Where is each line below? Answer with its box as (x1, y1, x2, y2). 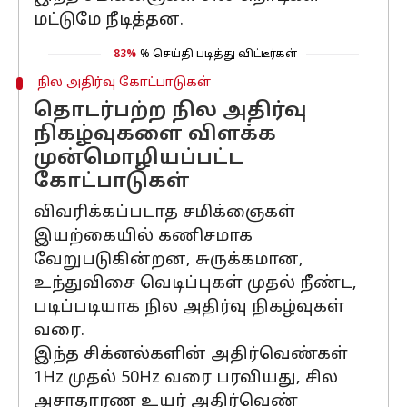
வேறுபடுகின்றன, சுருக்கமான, (34, 250, 303, 271)
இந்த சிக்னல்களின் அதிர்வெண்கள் (34, 344, 348, 365)
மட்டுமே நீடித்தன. (34, 10, 184, 31)
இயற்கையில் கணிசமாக (34, 226, 253, 247)
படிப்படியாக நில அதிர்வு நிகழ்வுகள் (34, 297, 344, 318)
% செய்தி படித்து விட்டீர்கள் (140, 48, 297, 61)
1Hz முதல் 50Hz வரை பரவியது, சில (34, 368, 338, 389)
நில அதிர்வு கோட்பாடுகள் (36, 75, 211, 91)
